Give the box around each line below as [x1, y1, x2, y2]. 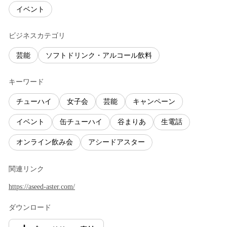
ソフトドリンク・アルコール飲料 [46, 51, 152, 59]
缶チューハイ [60, 118, 102, 126]
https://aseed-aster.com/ [9, 182, 75, 191]
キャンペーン [133, 97, 175, 105]
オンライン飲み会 [16, 138, 73, 146]
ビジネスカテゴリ [9, 32, 65, 40]
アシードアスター [88, 138, 145, 146]
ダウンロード [9, 203, 51, 211]
